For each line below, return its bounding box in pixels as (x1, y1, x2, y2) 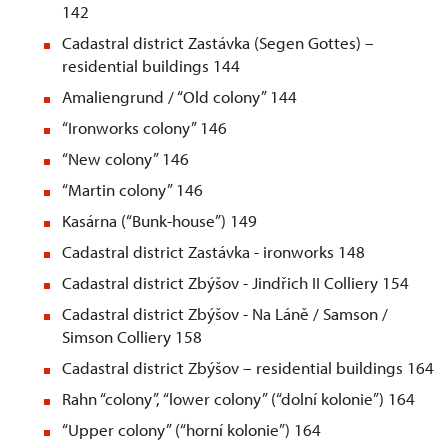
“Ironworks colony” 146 (62, 117, 227, 139)
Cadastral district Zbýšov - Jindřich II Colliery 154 (62, 272, 409, 294)
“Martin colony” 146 (62, 179, 203, 201)
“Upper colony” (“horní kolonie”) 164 (62, 419, 321, 441)
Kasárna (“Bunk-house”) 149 (62, 210, 257, 232)
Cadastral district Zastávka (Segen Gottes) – (62, 32, 374, 54)
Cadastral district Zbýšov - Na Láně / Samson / (62, 303, 388, 325)
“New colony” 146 (62, 148, 189, 170)
